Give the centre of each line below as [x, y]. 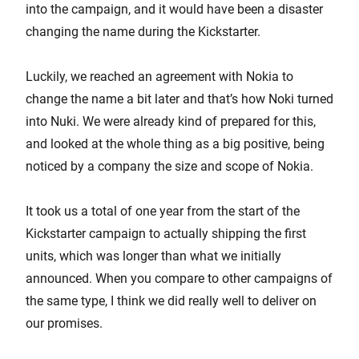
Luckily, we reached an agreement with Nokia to [159, 76]
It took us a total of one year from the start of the [163, 211]
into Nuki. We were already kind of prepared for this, [171, 121]
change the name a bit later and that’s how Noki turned [179, 99]
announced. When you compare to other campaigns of [179, 278]
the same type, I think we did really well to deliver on [171, 301]
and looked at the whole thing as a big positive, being [175, 143]
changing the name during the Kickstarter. [143, 31]
